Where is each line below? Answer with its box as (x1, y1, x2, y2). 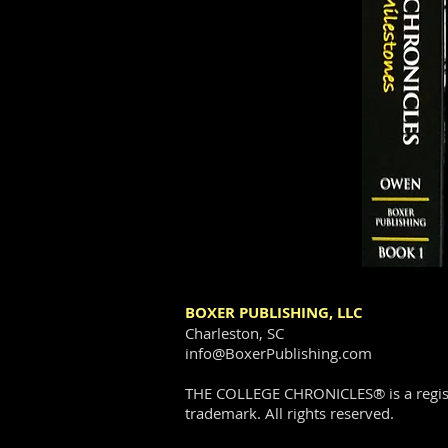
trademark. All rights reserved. (185, 403, 394, 423)
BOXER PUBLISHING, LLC (185, 302, 363, 323)
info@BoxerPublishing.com (185, 343, 372, 363)
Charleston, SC (185, 323, 284, 343)
